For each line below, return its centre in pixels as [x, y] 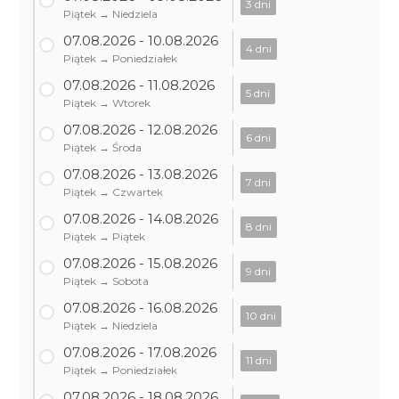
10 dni [261, 316]
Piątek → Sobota [106, 281]
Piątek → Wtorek [107, 103]
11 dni [259, 360]
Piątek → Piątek [105, 236]
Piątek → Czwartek [114, 192]
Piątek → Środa [103, 147]
